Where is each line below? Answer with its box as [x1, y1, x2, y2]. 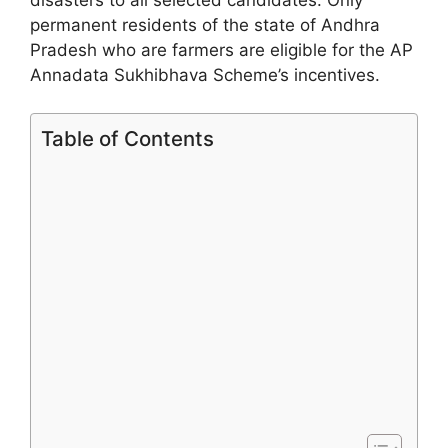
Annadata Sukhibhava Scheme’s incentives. [30, 64, 380, 85]
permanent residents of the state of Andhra [30, 14, 380, 35]
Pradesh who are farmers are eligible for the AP [30, 39, 413, 60]
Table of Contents [41, 126, 214, 152]
